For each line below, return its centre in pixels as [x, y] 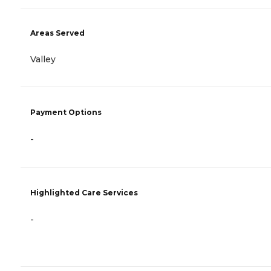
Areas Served [57, 33]
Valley [43, 59]
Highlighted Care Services [84, 192]
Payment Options [66, 113]
